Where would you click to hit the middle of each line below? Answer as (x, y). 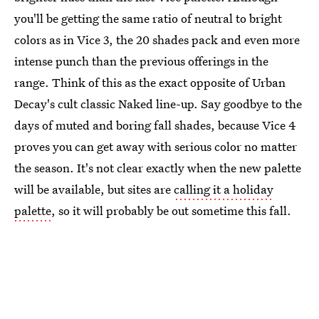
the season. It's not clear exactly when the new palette (158, 168)
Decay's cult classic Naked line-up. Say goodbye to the (158, 104)
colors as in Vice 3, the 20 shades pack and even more (157, 40)
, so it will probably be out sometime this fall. (171, 210)
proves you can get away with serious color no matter (156, 146)
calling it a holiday (224, 189)
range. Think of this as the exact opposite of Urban (150, 82)
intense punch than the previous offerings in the (141, 61)
